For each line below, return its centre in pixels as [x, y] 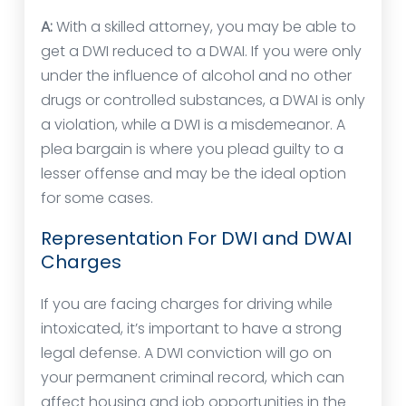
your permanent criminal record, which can [193, 378]
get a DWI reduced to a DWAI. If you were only [201, 52]
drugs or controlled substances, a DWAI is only [203, 101]
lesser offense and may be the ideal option [193, 174]
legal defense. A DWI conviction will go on [186, 353]
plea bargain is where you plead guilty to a [192, 150]
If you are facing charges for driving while [187, 304]
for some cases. [97, 198]
